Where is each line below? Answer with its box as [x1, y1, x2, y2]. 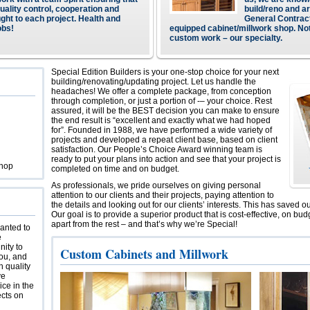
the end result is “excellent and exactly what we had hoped [51, 116, 271, 125]
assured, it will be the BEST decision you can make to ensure [51, 106, 280, 116]
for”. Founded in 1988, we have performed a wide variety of [51, 125, 272, 135]
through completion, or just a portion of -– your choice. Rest [51, 96, 272, 106]
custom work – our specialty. [170, 33, 282, 43]
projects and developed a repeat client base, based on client [51, 135, 277, 145]
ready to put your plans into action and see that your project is [51, 154, 281, 164]
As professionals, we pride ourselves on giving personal [51, 181, 261, 190]
